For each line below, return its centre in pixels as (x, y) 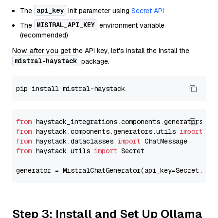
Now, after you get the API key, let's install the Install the (101, 51)
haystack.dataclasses (74, 141)
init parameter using (99, 11)
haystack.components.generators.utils (106, 131)
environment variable (131, 25)
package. (94, 61)
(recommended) (44, 35)
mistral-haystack (46, 61)
